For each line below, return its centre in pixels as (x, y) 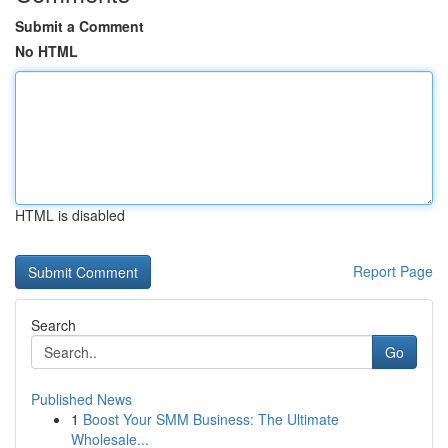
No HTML (46, 51)
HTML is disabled (70, 215)
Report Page (393, 271)
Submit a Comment (79, 26)
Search (53, 325)
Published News (81, 399)
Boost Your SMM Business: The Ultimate (211, 419)
